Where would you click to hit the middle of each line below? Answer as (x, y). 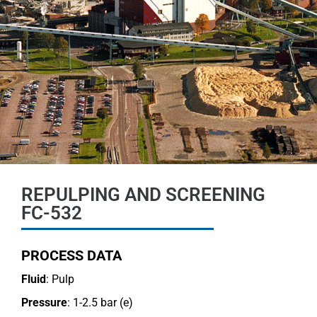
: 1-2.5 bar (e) (100, 302)
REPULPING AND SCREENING (143, 194)
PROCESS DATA (71, 255)
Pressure (44, 302)
